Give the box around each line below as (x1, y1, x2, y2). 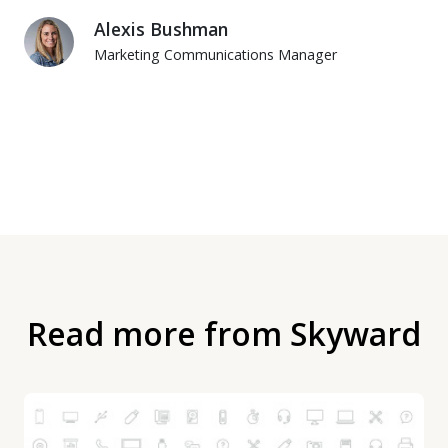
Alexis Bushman (94, 17, 228, 42)
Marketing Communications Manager (94, 45, 337, 65)
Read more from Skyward (27, 312, 421, 356)
